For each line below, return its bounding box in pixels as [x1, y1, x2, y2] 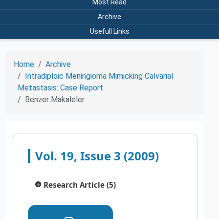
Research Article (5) [44, 179, 116, 190]
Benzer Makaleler [25, 94, 85, 104]
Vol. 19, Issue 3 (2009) [35, 147, 159, 164]
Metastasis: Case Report [18, 83, 103, 92]
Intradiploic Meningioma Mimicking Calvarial [25, 71, 173, 81]
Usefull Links [89, 27, 130, 35]
